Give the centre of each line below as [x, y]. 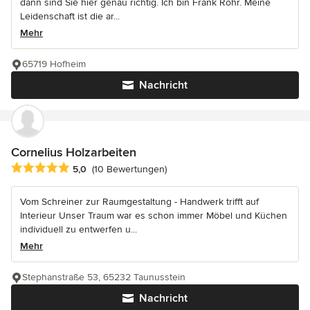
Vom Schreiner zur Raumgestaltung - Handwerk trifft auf [139, 201]
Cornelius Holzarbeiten [74, 152]
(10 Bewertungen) [129, 169]
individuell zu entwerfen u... [79, 229]
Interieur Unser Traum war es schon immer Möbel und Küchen [154, 215]
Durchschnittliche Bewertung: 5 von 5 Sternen [122, 168]
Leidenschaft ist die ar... [70, 16]
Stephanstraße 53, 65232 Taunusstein [104, 277]
